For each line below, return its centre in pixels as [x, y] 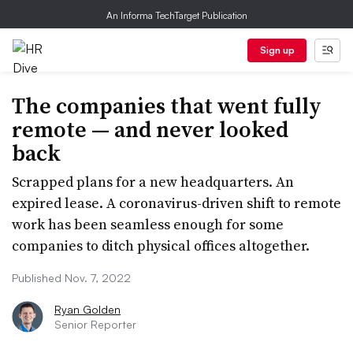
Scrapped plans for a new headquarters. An [153, 182]
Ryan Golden [87, 309]
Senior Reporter [95, 324]
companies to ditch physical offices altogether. [161, 245]
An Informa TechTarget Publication [176, 15]
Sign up [277, 50]
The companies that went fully [167, 106]
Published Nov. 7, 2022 [71, 278]
